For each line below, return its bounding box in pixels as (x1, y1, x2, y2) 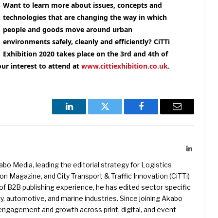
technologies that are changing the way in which (3, 13, 167, 22)
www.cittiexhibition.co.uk (81, 61, 168, 71)
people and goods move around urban (3, 25, 133, 35)
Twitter (104, 109, 130, 118)
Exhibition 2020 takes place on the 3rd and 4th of (3, 49, 168, 59)
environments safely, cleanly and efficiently (3, 37, 149, 47)
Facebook (140, 109, 175, 118)
